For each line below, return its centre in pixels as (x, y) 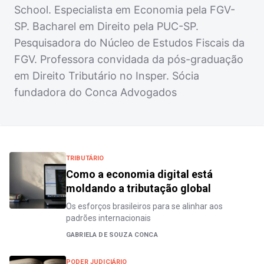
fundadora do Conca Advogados (95, 92)
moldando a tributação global (138, 188)
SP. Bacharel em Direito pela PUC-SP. (106, 26)
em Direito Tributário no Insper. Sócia (107, 76)
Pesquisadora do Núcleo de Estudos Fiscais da (129, 43)
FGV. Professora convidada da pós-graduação (129, 59)
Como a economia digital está (139, 174)
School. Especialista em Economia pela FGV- (125, 10)
